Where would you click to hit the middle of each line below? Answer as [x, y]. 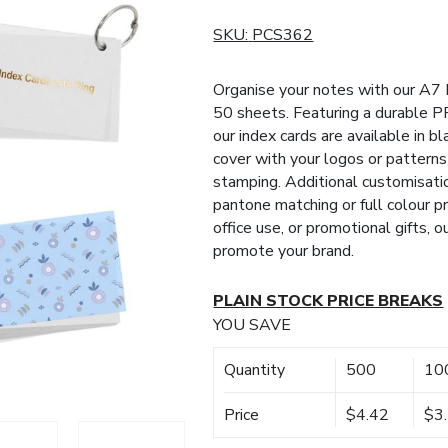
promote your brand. [284, 251]
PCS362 [283, 35]
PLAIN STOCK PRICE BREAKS [328, 301]
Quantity [255, 370]
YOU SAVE [252, 325]
